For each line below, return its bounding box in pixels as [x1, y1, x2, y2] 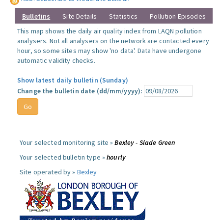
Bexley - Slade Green [114, 138, 176, 147]
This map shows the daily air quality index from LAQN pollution [17, 27, 202, 35]
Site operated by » [20, 167, 77, 176]
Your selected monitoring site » [20, 138, 115, 147]
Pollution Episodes [150, 12, 206, 21]
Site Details [62, 12, 97, 21]
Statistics [109, 12, 138, 21]
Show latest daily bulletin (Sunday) [17, 76, 128, 84]
